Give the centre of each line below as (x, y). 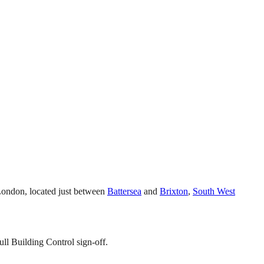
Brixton (174, 191)
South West (214, 191)
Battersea (124, 191)
